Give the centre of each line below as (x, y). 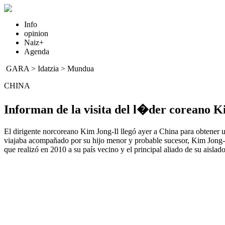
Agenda (37, 51)
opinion (36, 33)
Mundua (81, 69)
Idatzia (48, 69)
